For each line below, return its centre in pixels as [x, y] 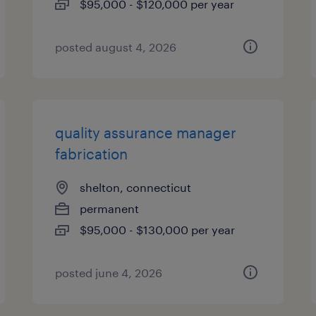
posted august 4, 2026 [116, 47]
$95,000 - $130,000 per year [158, 230]
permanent [110, 208]
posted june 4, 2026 [109, 273]
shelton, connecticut [136, 187]
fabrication [92, 154]
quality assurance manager [146, 133]
